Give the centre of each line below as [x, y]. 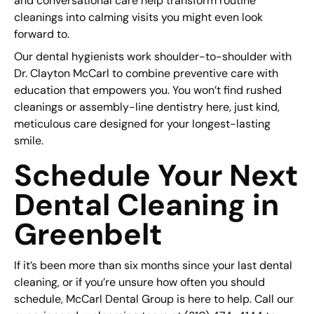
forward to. [41, 34]
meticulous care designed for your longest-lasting [142, 124]
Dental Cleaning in [146, 205]
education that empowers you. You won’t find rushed [148, 90]
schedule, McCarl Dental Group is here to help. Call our [153, 299]
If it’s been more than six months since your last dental [153, 266]
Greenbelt [88, 234]
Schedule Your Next [156, 176]
